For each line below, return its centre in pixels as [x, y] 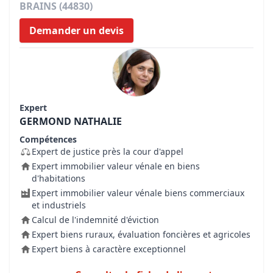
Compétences [48, 139]
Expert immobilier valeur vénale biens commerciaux [138, 193]
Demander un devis [76, 30]
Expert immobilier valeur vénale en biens [116, 166]
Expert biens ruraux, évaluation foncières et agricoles [141, 234]
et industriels [59, 205]
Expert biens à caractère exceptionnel [109, 249]
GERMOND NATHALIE [71, 121]
